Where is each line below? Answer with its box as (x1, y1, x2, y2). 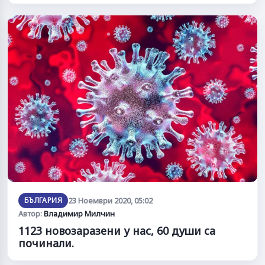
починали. (18, 235, 74, 250)
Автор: (18, 208, 44, 219)
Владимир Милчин (44, 208, 115, 219)
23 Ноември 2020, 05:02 (67, 195, 153, 206)
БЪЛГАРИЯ (24, 195, 62, 205)
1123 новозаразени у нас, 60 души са (18, 223, 215, 238)
